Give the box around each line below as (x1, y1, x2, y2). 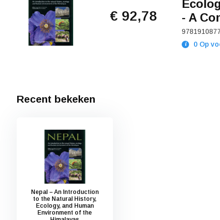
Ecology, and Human (35, 202, 94, 209)
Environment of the (37, 209, 92, 216)
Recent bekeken (16, 93, 95, 105)
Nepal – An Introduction (30, 188, 99, 195)
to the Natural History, (33, 195, 97, 202)
